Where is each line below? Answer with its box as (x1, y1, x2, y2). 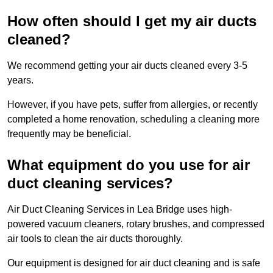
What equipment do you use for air (7, 156, 250, 173)
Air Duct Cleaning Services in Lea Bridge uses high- (7, 204, 232, 214)
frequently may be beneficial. (7, 128, 131, 139)
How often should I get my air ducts (7, 12, 257, 29)
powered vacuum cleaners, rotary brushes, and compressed (7, 218, 264, 229)
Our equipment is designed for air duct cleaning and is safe (7, 257, 260, 268)
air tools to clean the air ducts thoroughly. (7, 233, 185, 244)
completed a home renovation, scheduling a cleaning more (7, 113, 260, 124)
